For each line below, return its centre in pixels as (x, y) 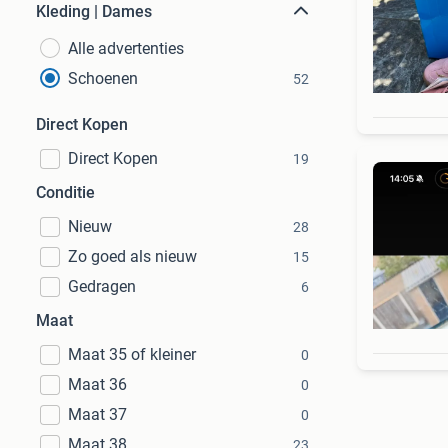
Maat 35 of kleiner (132, 354)
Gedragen (102, 286)
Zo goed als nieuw (132, 256)
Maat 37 (97, 414)
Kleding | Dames (94, 11)
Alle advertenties (126, 48)
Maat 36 (97, 384)
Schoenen (103, 78)
